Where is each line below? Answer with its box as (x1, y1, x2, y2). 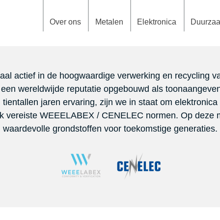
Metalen (95, 17, 123, 26)
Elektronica (137, 17, 177, 26)
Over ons (49, 17, 81, 26)
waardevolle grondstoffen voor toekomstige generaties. (2, 124, 218, 134)
